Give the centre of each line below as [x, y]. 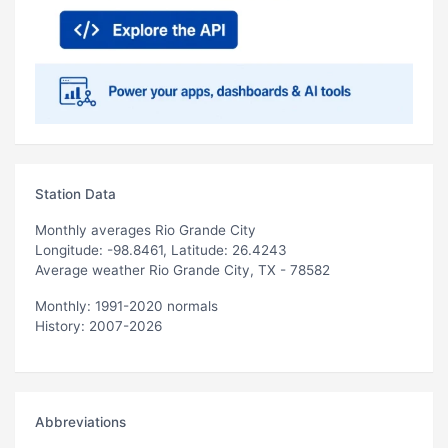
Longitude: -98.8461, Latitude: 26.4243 [161, 249]
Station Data [75, 193]
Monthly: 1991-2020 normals [126, 305]
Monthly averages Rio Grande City [145, 229]
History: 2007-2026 [98, 325]
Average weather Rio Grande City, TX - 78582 [182, 269]
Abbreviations [80, 421]
